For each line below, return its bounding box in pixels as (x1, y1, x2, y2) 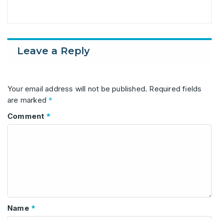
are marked (7, 95, 49, 105)
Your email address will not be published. (7, 84, 148, 93)
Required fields (149, 84, 202, 93)
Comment (7, 111, 46, 121)
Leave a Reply (17, 45, 90, 57)
